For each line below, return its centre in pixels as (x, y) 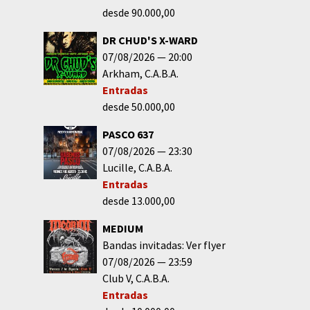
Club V (116, 278)
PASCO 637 (128, 134)
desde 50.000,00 (138, 107)
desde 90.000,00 (138, 12)
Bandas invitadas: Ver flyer (164, 245)
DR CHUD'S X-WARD (150, 40)
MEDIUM (122, 228)
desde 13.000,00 (138, 201)
